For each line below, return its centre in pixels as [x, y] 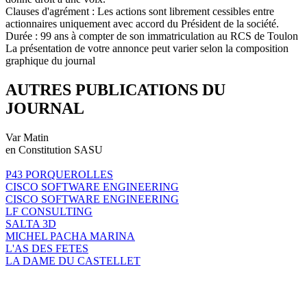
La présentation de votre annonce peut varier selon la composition [147, 48]
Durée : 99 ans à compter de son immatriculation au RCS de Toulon [152, 36]
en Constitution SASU [54, 149]
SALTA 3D [31, 223]
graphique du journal [50, 60]
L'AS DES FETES [47, 248]
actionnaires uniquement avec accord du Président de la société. [142, 23]
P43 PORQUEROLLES [59, 174]
